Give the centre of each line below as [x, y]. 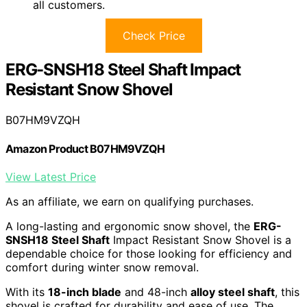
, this [287, 292]
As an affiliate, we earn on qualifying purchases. [130, 201]
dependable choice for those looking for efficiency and [149, 253]
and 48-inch [156, 292]
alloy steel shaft [233, 292]
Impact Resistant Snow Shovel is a [200, 240]
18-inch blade [85, 292]
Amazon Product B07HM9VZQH [85, 148]
